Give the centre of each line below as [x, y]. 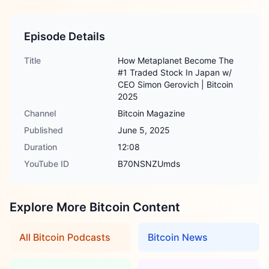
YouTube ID [47, 164]
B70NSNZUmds [149, 164]
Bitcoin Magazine [151, 113]
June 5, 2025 [144, 130]
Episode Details [65, 36]
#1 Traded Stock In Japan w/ [175, 72]
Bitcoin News [178, 237]
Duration [41, 147]
